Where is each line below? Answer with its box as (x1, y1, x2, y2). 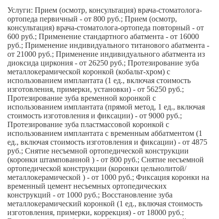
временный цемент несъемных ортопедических (7, 181, 167, 190)
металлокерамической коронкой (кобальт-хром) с (7, 67, 170, 76)
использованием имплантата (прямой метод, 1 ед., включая (7, 102, 205, 111)
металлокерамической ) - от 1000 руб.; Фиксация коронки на (7, 173, 209, 181)
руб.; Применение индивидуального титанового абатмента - (7, 41, 209, 49)
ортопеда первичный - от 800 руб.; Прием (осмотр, (7, 14, 177, 23)
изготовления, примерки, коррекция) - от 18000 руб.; (7, 208, 184, 217)
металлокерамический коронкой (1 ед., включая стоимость (7, 199, 202, 208)
